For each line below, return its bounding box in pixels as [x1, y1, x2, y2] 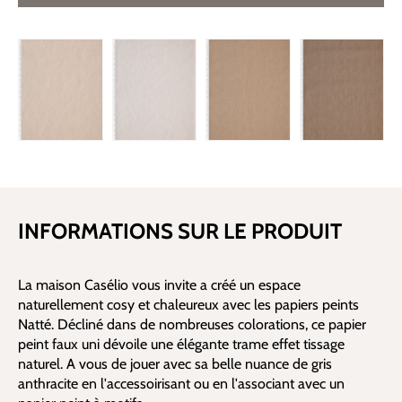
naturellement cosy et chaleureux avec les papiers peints [18, 296, 359, 313]
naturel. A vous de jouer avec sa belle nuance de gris [18, 355, 332, 372]
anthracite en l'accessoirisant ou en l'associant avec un [18, 375, 345, 392]
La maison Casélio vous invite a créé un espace [18, 276, 301, 293]
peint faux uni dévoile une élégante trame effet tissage [18, 336, 345, 353]
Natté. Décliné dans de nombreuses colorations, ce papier [18, 316, 366, 333]
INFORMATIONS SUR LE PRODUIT [18, 218, 342, 244]
